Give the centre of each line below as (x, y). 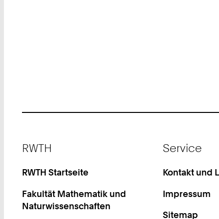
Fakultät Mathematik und (74, 193)
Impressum (186, 193)
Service (182, 148)
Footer (34, 141)
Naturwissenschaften (66, 206)
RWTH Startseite (55, 172)
